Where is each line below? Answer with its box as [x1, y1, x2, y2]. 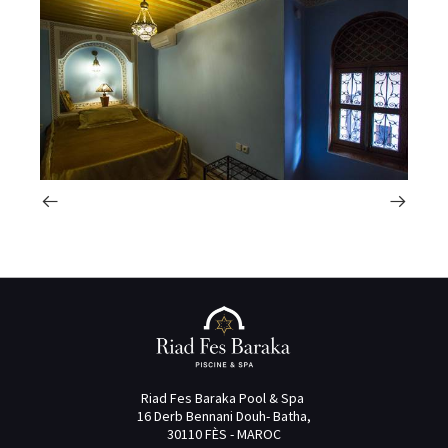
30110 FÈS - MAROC [167, 424, 281, 443]
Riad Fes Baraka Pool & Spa [141, 388, 304, 407]
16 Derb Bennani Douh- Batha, [137, 406, 311, 425]
